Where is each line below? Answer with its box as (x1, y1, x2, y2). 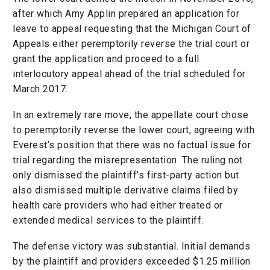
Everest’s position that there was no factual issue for (13, 139, 251, 151)
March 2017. (13, 83, 68, 95)
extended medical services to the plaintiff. (13, 214, 204, 226)
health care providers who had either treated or (13, 199, 223, 211)
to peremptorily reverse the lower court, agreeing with (13, 124, 254, 136)
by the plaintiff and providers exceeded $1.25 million (13, 255, 251, 267)
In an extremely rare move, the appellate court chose (13, 108, 248, 121)
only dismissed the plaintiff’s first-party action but (13, 169, 239, 181)
